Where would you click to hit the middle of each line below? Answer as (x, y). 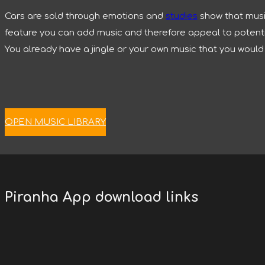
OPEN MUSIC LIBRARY (55, 122)
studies (182, 16)
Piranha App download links (101, 197)
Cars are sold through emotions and (85, 16)
